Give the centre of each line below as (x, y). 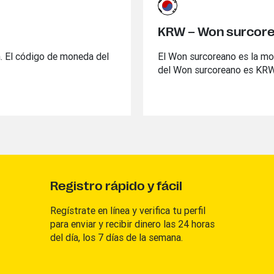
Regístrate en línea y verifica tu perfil (128, 210)
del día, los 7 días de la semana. (116, 237)
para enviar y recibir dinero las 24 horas (132, 224)
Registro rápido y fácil (116, 186)
